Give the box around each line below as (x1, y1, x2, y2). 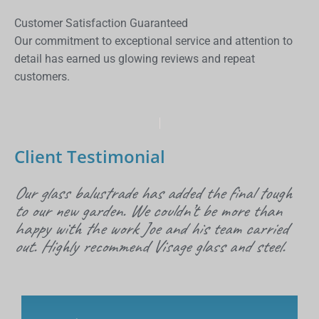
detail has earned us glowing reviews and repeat (14, 51, 255, 66)
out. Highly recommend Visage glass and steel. (14, 234, 285, 258)
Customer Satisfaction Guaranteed (14, 16, 188, 30)
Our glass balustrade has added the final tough (14, 181, 291, 204)
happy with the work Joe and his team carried (14, 216, 288, 240)
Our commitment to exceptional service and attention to (14, 33, 293, 48)
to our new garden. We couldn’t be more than (14, 199, 281, 222)
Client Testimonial (14, 144, 165, 168)
